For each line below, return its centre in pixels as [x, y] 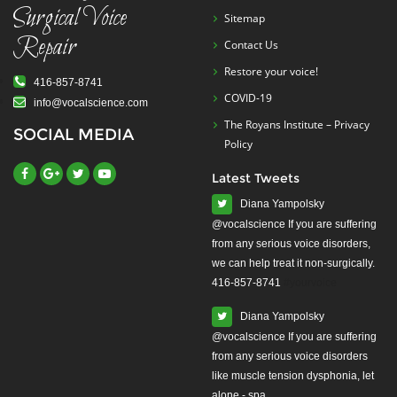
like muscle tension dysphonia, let [293, 376]
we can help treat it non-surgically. [293, 263]
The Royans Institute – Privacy [297, 125]
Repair [45, 48]
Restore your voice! [271, 71]
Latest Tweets [256, 178]
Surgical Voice [70, 19]
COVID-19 [248, 98]
